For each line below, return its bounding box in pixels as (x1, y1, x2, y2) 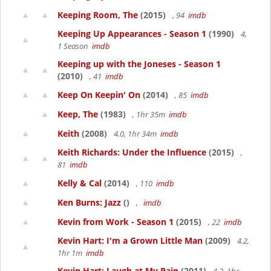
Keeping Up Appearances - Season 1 (57, 28, 206, 39)
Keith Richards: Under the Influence (57, 146, 206, 158)
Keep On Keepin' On (57, 89, 140, 100)
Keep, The (57, 108, 98, 120)
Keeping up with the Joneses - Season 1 (57, 58, 221, 70)
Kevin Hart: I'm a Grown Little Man (57, 235, 203, 246)
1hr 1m (57, 247, 86, 258)
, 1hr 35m (131, 109, 169, 120)
